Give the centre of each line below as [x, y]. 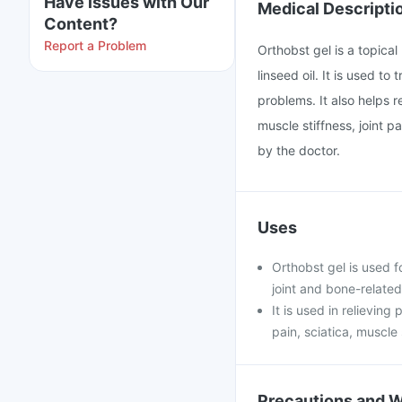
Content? [81, 24]
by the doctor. [299, 150]
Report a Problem [95, 45]
